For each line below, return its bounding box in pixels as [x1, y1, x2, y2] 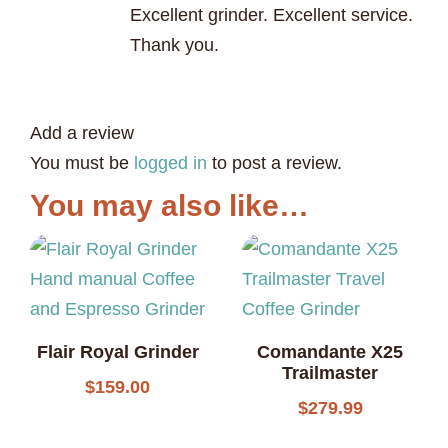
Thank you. [130, 35, 219, 56]
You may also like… [30, 189, 309, 223]
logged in [134, 153, 207, 174]
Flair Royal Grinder [36, 342, 199, 363]
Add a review [30, 123, 134, 144]
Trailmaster [282, 363, 379, 384]
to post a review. [207, 153, 342, 174]
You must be [30, 153, 134, 174]
